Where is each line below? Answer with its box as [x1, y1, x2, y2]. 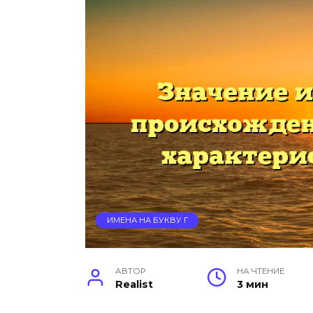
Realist [115, 278, 154, 291]
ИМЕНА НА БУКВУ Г [106, 215, 188, 226]
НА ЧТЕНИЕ [237, 266, 285, 277]
